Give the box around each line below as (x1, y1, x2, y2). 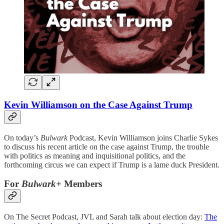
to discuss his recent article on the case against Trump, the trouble (4, 142, 209, 151)
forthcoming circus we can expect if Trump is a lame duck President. (4, 160, 219, 169)
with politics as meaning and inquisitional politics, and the (4, 151, 185, 160)
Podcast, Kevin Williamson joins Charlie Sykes (67, 133, 218, 142)
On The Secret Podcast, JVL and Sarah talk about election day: (4, 212, 204, 221)
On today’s (4, 133, 40, 142)
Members (64, 178, 102, 189)
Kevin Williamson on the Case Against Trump (4, 99, 192, 110)
